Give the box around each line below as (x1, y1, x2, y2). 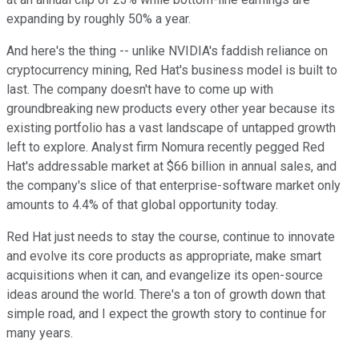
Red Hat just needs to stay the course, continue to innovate (6, 229, 335, 245)
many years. (6, 325, 73, 341)
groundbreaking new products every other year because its (6, 101, 335, 117)
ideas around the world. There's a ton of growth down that (6, 287, 325, 303)
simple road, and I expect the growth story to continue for (6, 306, 326, 322)
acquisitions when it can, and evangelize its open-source (6, 268, 323, 284)
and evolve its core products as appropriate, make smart (6, 248, 321, 264)
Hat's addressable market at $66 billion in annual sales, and (6, 159, 337, 175)
